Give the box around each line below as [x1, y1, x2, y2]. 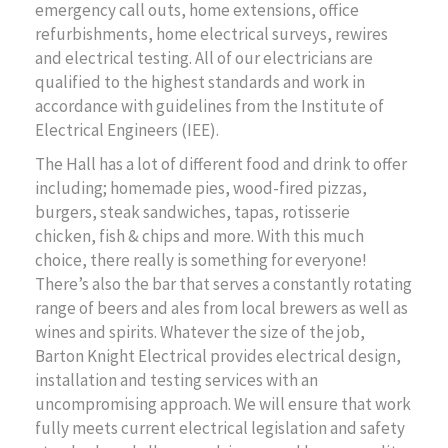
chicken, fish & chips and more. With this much [35, 224, 364, 247]
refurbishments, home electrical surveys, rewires [35, 22, 388, 45]
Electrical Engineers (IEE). [35, 118, 219, 141]
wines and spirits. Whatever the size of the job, [35, 320, 365, 343]
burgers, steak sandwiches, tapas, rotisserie [35, 200, 350, 223]
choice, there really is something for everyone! [35, 248, 367, 271]
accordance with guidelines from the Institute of [35, 94, 384, 117]
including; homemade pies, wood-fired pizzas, [35, 176, 367, 199]
